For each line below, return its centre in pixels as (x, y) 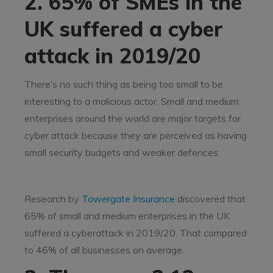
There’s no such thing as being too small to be (124, 84)
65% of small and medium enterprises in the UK (127, 216)
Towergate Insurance (128, 199)
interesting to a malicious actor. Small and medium (132, 101)
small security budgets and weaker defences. (122, 152)
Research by (53, 199)
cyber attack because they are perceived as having (136, 135)
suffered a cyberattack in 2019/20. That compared (136, 233)
